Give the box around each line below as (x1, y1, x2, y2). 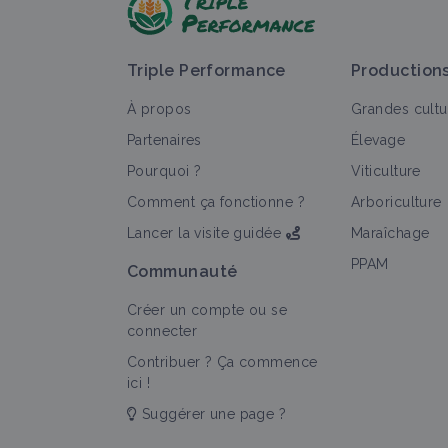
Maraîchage (351, 225, 430, 241)
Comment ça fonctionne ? (127, 194, 306, 210)
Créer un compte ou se (127, 302, 288, 318)
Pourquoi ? (127, 163, 202, 179)
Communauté (127, 262, 238, 281)
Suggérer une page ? (137, 406, 287, 422)
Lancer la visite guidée (127, 225, 282, 241)
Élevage (351, 132, 406, 148)
